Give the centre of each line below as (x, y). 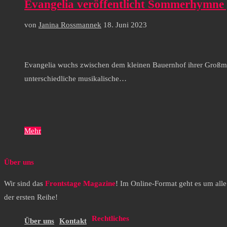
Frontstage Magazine (80, 184)
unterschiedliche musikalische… (75, 79)
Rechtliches (110, 218)
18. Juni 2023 (125, 25)
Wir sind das (25, 184)
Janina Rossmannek (70, 25)
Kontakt (73, 221)
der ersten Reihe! (31, 197)
